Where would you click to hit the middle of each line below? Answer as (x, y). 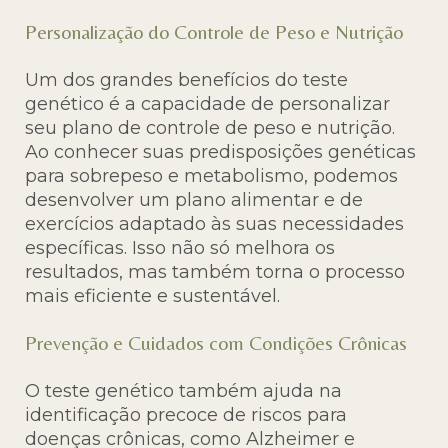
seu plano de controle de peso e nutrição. (210, 128)
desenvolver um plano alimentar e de (194, 200)
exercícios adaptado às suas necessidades (214, 224)
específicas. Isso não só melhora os (180, 248)
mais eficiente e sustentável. (152, 296)
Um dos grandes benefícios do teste (186, 80)
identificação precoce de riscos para (186, 414)
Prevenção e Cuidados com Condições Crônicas (216, 342)
